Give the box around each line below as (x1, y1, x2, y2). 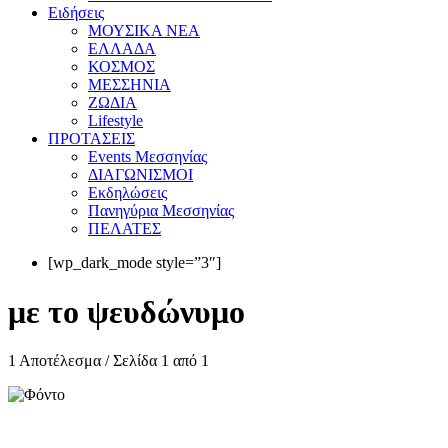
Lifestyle (88, 112, 143, 130)
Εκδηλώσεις (88, 184, 167, 202)
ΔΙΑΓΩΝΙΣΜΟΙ (88, 166, 193, 184)
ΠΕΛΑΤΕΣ (88, 220, 161, 238)
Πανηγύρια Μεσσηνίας (88, 202, 234, 220)
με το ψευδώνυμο (8, 293, 245, 330)
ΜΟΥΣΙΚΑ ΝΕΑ (88, 22, 200, 40)
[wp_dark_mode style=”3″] (48, 254, 221, 272)
